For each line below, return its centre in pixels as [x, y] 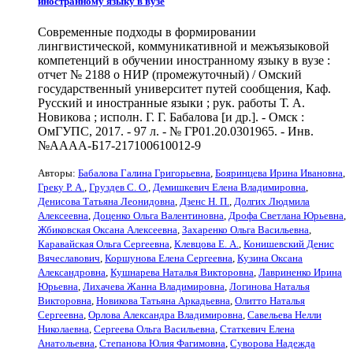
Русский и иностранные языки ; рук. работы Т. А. [171, 102]
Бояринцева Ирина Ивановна [279, 173]
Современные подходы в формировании [147, 32]
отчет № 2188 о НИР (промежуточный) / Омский [170, 74]
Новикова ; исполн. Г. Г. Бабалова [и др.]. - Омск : [171, 117]
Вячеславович [69, 258]
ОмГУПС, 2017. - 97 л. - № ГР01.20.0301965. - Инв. [176, 131]
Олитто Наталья [270, 300]
